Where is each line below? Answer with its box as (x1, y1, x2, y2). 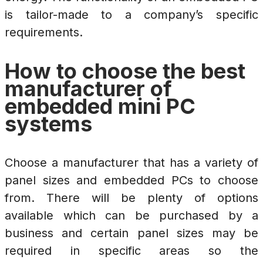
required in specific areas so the (5, 244, 258, 258)
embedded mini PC (5, 93, 195, 120)
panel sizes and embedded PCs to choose (5, 173, 258, 188)
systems (5, 111, 92, 137)
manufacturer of (5, 76, 172, 102)
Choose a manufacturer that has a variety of (5, 156, 258, 170)
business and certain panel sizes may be (5, 226, 258, 241)
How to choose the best (5, 58, 245, 85)
